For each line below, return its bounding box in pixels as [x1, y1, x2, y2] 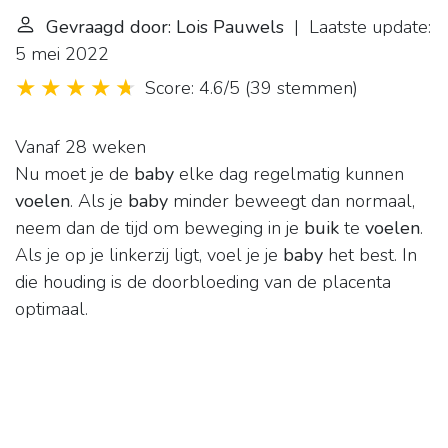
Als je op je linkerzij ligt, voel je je [15, 243, 283, 268]
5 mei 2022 [15, 42, 109, 67]
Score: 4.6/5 [145, 76, 240, 101]
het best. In [323, 243, 417, 268]
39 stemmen [250, 76, 353, 101]
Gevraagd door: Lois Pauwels [46, 15, 284, 40]
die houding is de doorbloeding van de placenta [15, 270, 391, 295]
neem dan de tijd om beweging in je [15, 216, 304, 241]
